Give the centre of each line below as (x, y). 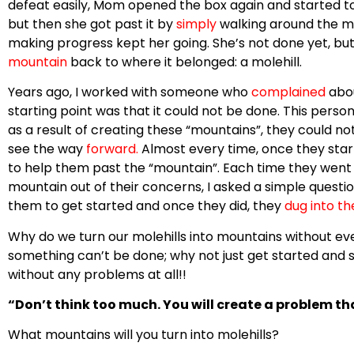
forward (111, 149)
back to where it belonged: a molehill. (185, 62)
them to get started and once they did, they (146, 206)
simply (196, 24)
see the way (47, 149)
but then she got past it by (92, 24)
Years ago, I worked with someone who (130, 92)
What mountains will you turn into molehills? (143, 335)
